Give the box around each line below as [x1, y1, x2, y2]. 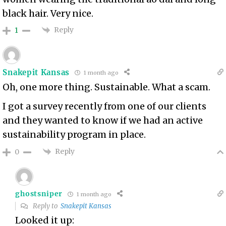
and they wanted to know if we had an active [3, 115, 203, 127]
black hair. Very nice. [3, 8, 94, 20]
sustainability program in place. [3, 129, 146, 141]
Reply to [31, 202, 61, 211]
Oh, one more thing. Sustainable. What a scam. [3, 81, 211, 93]
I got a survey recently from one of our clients [3, 100, 207, 112]
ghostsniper [15, 189, 63, 199]
